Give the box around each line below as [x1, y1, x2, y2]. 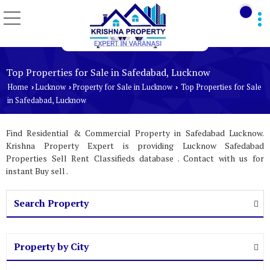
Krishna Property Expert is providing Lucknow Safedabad [6, 139, 264, 151]
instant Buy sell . [6, 165, 68, 177]
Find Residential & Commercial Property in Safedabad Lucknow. [6, 127, 264, 139]
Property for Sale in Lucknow [72, 81, 172, 92]
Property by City [14, 239, 89, 253]
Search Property [14, 196, 89, 210]
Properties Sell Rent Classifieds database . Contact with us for [6, 152, 264, 164]
